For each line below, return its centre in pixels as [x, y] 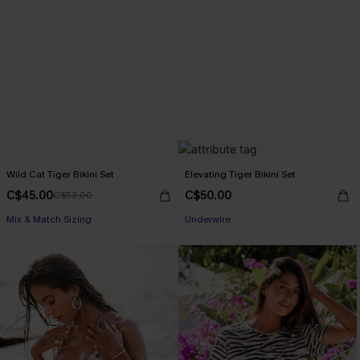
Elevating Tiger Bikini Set [240, 174]
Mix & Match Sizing [49, 219]
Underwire [208, 219]
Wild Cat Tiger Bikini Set [60, 174]
